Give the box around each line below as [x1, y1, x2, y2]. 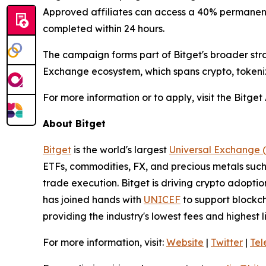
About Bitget [43, 117, 106, 129]
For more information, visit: [43, 236, 166, 248]
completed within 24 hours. [43, 22, 164, 34]
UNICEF [144, 193, 180, 205]
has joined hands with [43, 193, 144, 205]
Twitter [211, 236, 243, 248]
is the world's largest [71, 143, 169, 156]
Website [166, 236, 204, 248]
